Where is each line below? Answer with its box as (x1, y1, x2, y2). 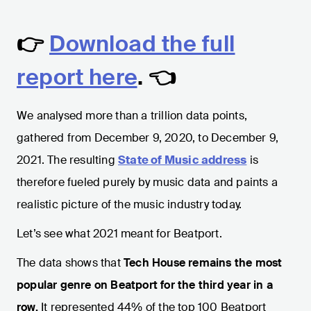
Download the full (49, 29, 235, 59)
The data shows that (17, 255, 124, 271)
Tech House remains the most (124, 255, 283, 271)
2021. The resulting (17, 153, 118, 168)
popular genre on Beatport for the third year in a (17, 278, 273, 293)
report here (17, 62, 137, 92)
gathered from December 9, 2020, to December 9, (17, 131, 279, 146)
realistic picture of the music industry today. (17, 197, 242, 212)
